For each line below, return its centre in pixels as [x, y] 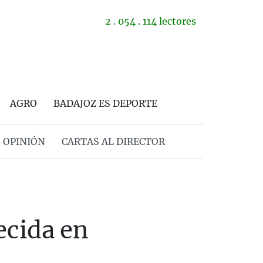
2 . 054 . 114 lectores [151, 21]
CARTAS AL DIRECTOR [113, 141]
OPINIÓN [24, 141]
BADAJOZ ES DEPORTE [105, 103]
